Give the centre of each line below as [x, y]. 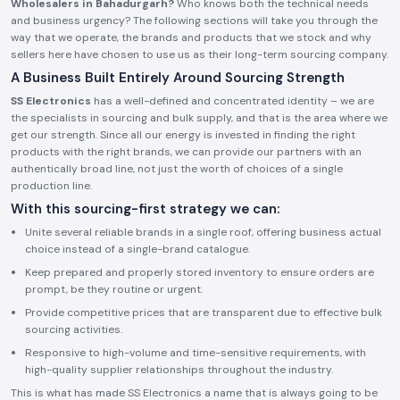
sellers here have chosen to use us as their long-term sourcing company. [200, 54]
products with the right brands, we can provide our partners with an [186, 152]
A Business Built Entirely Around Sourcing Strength [178, 78]
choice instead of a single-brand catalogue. [137, 249]
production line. [51, 186]
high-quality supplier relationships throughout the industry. [179, 370]
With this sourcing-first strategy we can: [145, 209]
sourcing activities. [74, 329]
